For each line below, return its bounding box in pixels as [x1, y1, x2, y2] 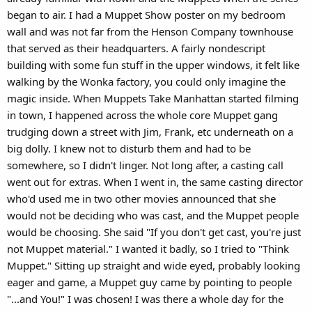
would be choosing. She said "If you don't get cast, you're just [7, 224, 301, 239]
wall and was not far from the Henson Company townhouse [7, 24, 293, 38]
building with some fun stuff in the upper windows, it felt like [7, 57, 299, 72]
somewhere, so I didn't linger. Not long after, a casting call [7, 157, 283, 172]
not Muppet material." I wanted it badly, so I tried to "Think [7, 241, 289, 256]
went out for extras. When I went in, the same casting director [7, 174, 303, 189]
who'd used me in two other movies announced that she [7, 191, 276, 205]
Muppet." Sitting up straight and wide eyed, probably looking [7, 258, 300, 272]
